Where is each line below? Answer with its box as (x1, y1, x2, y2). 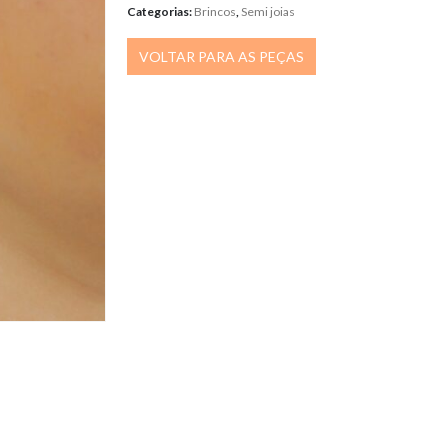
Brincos (194, 3, 237, 19)
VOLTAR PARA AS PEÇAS (139, 48, 305, 66)
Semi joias (241, 3, 296, 19)
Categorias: (127, 3, 195, 19)
